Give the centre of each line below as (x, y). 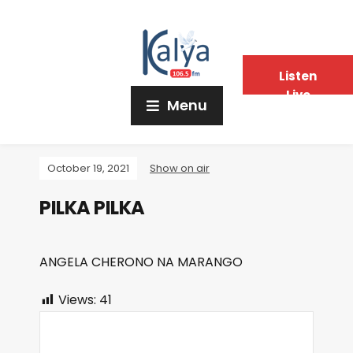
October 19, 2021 (88, 168)
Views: (77, 300)
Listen (298, 76)
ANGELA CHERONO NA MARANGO (141, 262)
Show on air (180, 168)
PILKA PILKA (92, 208)
